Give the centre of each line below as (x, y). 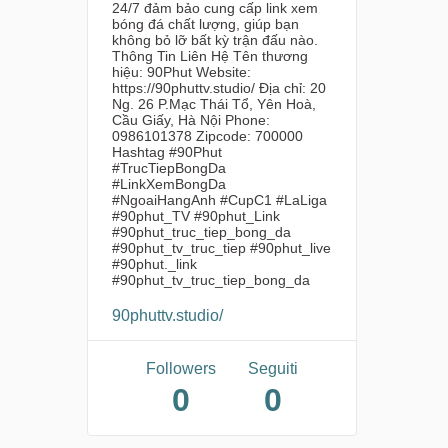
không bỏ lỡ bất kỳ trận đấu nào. (215, 39)
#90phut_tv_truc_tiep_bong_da (211, 279)
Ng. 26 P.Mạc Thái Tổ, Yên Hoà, (214, 103)
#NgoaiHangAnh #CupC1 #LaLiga (219, 199)
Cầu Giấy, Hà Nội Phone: (191, 119)
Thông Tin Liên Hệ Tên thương (210, 55)
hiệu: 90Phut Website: (181, 71)
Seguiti (273, 368)
